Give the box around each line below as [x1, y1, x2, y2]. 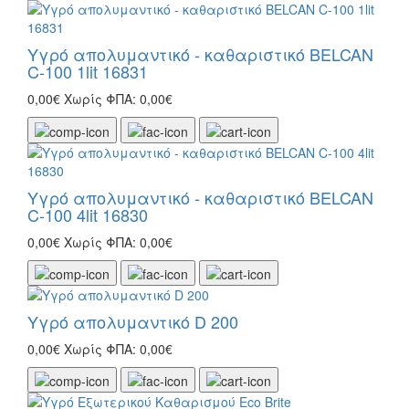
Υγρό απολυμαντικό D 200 [27, 309, 238, 334]
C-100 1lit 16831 [27, 59, 148, 84]
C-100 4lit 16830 [27, 202, 148, 226]
